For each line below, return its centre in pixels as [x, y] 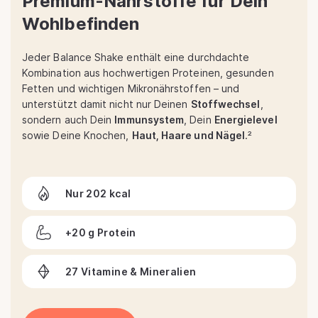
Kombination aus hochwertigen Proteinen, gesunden [148, 73]
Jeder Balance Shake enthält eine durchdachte [136, 57]
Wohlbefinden [81, 24]
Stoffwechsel [225, 104]
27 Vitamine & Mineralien [131, 271]
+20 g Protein [101, 232]
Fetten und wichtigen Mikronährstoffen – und [131, 89]
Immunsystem [149, 120]
